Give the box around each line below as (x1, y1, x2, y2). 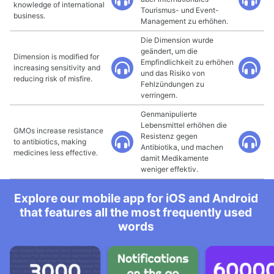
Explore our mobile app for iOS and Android (13, 191, 258, 206)
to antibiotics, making (13, 137, 86, 146)
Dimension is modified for (13, 52, 99, 61)
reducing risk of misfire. (13, 74, 92, 83)
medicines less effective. (13, 148, 98, 157)
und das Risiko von (141, 68, 205, 78)
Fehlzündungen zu (141, 80, 204, 89)
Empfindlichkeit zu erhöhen (141, 57, 234, 67)
